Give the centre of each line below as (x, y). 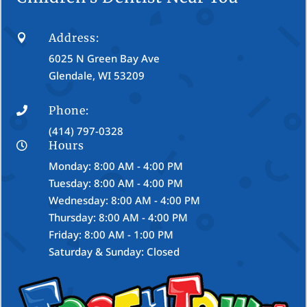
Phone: (69, 111)
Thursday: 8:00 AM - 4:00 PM (119, 218)
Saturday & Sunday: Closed (114, 252)
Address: (74, 38)
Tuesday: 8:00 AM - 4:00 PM (116, 183)
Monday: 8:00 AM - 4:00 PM (116, 166)
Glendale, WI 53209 (97, 76)
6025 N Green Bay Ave (105, 59)
